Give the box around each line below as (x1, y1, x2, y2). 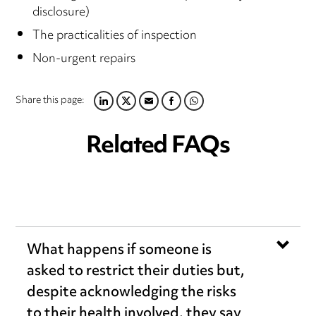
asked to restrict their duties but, (27, 257, 245, 287)
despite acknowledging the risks (27, 279, 237, 308)
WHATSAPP (169, 97, 237, 121)
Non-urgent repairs (32, 47, 136, 72)
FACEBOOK (146, 97, 212, 121)
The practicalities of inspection (32, 24, 197, 49)
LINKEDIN (78, 97, 134, 121)
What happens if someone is (27, 236, 212, 266)
